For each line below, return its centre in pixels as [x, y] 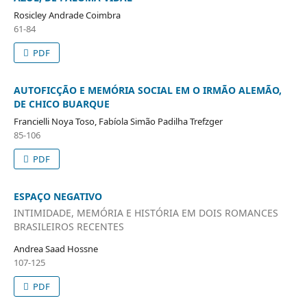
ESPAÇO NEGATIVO [58, 197]
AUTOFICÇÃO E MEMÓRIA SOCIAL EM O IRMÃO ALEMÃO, [147, 90]
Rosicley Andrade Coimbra [67, 15]
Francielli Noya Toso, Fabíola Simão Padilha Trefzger [118, 122]
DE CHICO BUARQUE [61, 104]
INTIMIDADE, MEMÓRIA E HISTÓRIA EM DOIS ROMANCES [146, 212]
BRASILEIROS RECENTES [69, 226]
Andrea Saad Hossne [56, 248]
